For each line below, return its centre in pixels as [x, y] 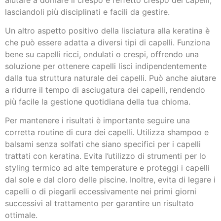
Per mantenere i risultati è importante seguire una [97, 121]
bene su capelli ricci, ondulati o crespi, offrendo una [102, 54]
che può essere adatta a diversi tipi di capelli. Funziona [108, 42]
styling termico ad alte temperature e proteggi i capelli [107, 168]
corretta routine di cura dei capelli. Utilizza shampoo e [107, 132]
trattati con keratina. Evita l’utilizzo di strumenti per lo [106, 156]
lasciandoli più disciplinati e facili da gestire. [87, 12]
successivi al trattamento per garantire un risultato [99, 203]
